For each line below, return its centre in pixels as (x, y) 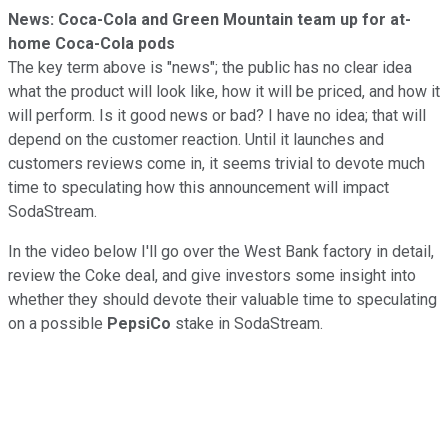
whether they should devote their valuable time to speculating (222, 299)
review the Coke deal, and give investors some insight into (212, 275)
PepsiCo (139, 323)
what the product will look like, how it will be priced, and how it (224, 91)
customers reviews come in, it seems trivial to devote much (216, 163)
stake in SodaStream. (247, 323)
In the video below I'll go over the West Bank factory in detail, (221, 251)
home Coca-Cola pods (93, 43)
